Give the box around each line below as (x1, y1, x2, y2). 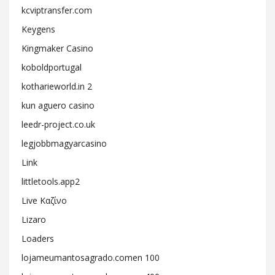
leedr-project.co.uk (21, 118, 95, 130)
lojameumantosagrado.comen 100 (21, 252, 160, 263)
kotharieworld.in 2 (21, 80, 92, 92)
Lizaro (21, 214, 46, 225)
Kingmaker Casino (21, 42, 93, 54)
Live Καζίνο (21, 195, 67, 206)
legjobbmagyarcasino (21, 137, 107, 149)
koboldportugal (21, 61, 82, 73)
